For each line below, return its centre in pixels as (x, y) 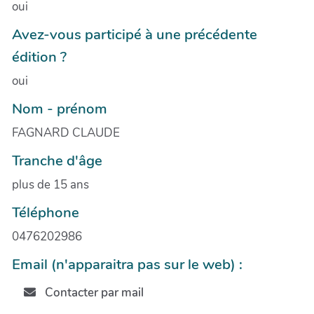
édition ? (39, 56)
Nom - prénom (60, 108)
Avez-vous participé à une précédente (135, 34)
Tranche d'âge (57, 160)
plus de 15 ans (50, 184)
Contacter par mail (93, 293)
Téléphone (46, 212)
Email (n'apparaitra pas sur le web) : (127, 264)
